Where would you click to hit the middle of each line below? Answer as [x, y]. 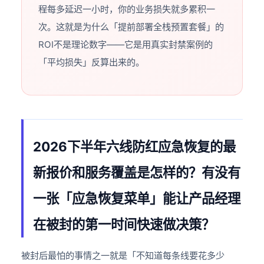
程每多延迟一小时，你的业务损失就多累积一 [127, 9]
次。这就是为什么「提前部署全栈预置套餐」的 [131, 27]
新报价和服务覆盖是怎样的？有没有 [137, 173]
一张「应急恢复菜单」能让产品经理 [137, 199]
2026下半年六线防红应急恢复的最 [135, 147]
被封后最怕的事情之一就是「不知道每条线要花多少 [123, 256]
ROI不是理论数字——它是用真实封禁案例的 [126, 45]
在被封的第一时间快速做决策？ [124, 225]
